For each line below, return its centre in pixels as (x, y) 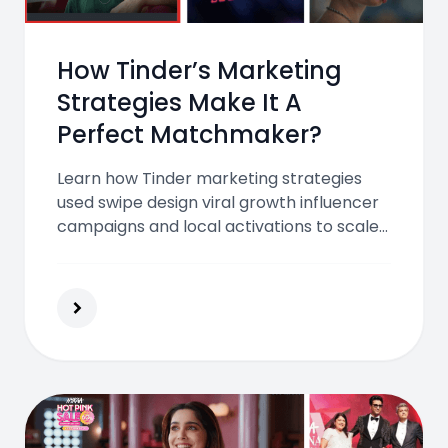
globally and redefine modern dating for (214, 250)
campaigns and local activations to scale (218, 226)
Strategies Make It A (179, 102)
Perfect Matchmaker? (189, 134)
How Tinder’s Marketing (199, 70)
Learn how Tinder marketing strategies (209, 178)
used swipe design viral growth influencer (218, 202)
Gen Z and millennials (140, 274)
